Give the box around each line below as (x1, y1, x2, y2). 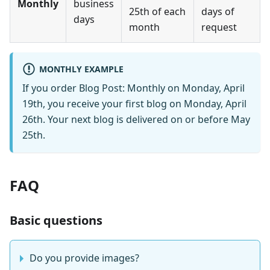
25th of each (129, 5, 186, 19)
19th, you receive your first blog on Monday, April (22, 97, 246, 111)
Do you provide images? (30, 251, 139, 265)
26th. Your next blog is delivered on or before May (22, 113, 250, 127)
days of (201, 5, 234, 19)
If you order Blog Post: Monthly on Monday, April (22, 81, 245, 95)
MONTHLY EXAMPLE (39, 63, 124, 75)
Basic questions (10, 212, 102, 229)
